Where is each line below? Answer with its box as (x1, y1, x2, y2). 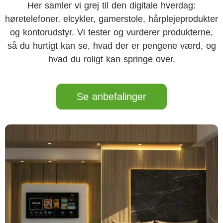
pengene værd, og (142, 41, 216, 51)
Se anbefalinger (77, 91, 146, 102)
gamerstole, (99, 14, 148, 24)
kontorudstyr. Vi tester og (23, 27, 126, 37)
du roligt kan (70, 54, 123, 64)
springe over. (123, 54, 175, 64)
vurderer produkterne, (126, 27, 213, 37)
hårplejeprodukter (148, 14, 218, 24)
